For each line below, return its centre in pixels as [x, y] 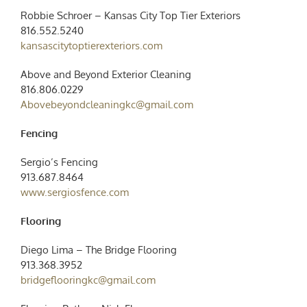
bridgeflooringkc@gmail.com [88, 280]
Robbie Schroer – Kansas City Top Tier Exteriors [130, 15]
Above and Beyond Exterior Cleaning [106, 74]
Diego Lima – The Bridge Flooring [98, 249]
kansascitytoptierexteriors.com [91, 45]
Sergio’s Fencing [59, 162]
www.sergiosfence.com [74, 192]
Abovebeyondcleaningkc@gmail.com [107, 104]
